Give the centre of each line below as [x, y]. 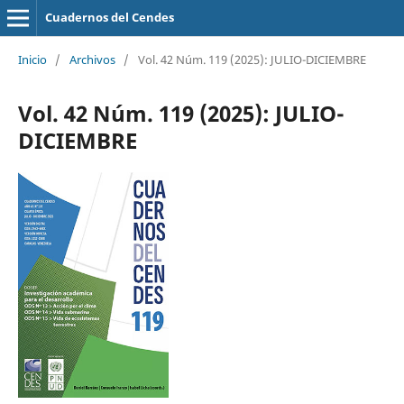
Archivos [92, 59]
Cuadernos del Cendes [109, 17]
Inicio [32, 59]
